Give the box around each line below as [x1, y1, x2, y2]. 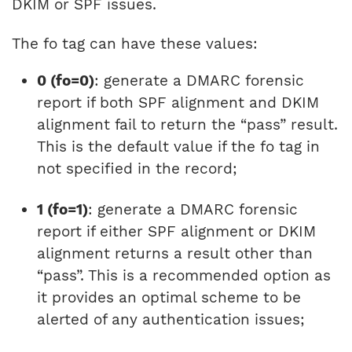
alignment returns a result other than [37, 244, 313, 263]
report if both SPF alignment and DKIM [37, 93, 319, 112]
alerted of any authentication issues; [37, 310, 310, 329]
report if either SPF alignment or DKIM [37, 222, 316, 241]
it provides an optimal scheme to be [37, 288, 301, 307]
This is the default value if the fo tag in [37, 137, 320, 156]
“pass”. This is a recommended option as [37, 266, 331, 285]
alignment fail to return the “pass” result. [37, 115, 338, 134]
